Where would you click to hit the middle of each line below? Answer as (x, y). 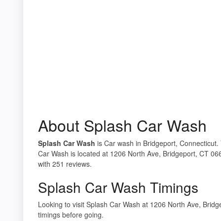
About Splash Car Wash (122, 125)
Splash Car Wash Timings (118, 187)
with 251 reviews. (65, 164)
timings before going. (71, 214)
